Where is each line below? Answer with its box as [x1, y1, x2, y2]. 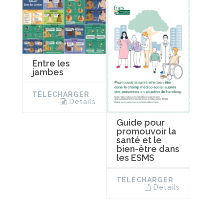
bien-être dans [116, 143, 179, 154]
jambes [32, 67, 64, 78]
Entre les [32, 58, 70, 69]
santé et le [116, 134, 162, 145]
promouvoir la [116, 126, 176, 136]
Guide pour [116, 117, 165, 128]
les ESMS [116, 152, 154, 163]
